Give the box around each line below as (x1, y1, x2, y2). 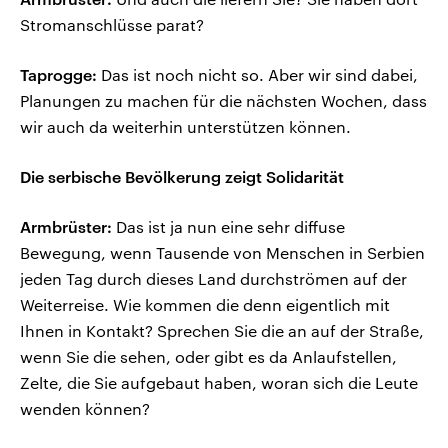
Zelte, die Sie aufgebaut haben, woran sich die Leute (20, 373, 418, 393)
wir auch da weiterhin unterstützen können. (20, 117, 351, 137)
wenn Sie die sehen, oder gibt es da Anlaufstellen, (20, 347, 397, 367)
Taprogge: (20, 65, 97, 85)
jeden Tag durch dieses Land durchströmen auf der (20, 269, 407, 289)
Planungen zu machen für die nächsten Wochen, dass (20, 91, 427, 111)
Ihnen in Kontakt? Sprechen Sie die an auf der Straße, (20, 321, 424, 341)
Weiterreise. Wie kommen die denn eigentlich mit (20, 295, 390, 315)
